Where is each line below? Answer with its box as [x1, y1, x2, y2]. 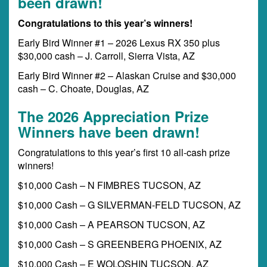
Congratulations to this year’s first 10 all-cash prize [18, 145, 230, 159]
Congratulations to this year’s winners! [18, 16, 193, 30]
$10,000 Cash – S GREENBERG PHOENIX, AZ [18, 237, 222, 251]
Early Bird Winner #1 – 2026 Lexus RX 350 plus [18, 36, 220, 49]
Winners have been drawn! [18, 122, 200, 142]
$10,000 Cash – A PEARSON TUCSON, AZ [18, 218, 205, 231]
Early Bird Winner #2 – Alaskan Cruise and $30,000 [18, 69, 236, 82]
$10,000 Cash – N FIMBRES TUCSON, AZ [18, 178, 201, 192]
